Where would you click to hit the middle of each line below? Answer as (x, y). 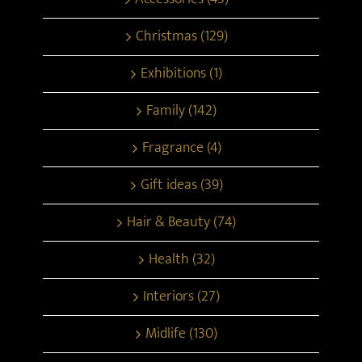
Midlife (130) (182, 333)
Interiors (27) (182, 296)
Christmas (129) (181, 36)
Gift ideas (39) (181, 185)
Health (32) (181, 259)
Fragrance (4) (181, 147)
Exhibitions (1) (182, 73)
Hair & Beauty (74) (182, 222)
